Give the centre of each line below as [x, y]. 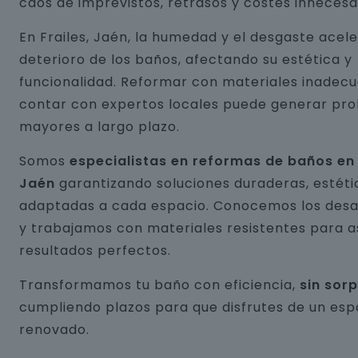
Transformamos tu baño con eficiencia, [159, 285]
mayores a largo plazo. [99, 127]
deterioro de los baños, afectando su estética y [186, 60]
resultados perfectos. [95, 251]
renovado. [54, 330]
